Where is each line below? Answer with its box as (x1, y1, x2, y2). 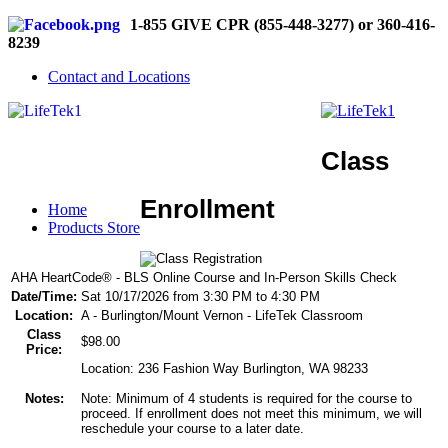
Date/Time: (11, 288, 77, 304)
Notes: (24, 390, 64, 406)
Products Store (48, 219, 140, 236)
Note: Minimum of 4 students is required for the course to (81, 390, 412, 406)
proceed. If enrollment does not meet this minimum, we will (81, 405, 422, 421)
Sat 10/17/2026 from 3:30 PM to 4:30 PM (81, 288, 320, 304)
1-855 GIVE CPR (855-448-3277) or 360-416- (130, 16, 435, 33)
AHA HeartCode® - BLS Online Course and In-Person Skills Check (11, 269, 397, 285)
